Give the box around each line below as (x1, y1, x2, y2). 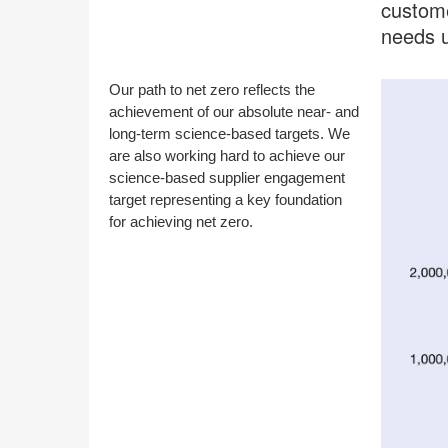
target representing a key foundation (109, 191, 342, 209)
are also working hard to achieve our (109, 147, 345, 165)
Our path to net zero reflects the (109, 81, 315, 99)
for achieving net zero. (109, 213, 253, 231)
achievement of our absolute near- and (109, 103, 359, 121)
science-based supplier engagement (109, 169, 345, 187)
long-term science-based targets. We (109, 125, 350, 143)
